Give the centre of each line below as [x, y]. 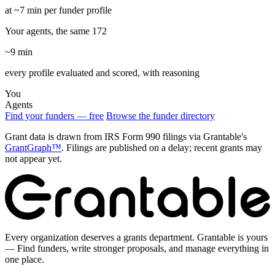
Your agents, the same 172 [56, 31]
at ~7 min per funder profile [58, 10]
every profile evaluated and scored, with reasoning [102, 73]
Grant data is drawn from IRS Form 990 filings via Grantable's [126, 137]
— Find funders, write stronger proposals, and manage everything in [137, 249]
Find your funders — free [54, 116]
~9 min [19, 52]
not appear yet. [33, 159]
